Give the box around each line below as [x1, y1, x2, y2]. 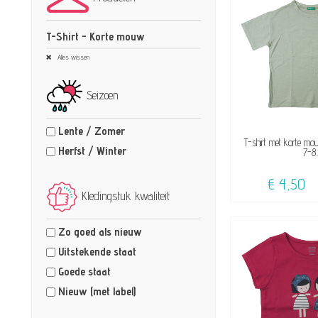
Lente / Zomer [57, 124, 125, 138]
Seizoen [86, 87, 119, 102]
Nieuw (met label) [57, 284, 136, 298]
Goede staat [57, 264, 111, 278]
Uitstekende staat [57, 244, 136, 258]
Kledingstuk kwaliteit [81, 188, 170, 203]
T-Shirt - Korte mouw [45, 29, 145, 43]
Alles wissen [55, 52, 89, 61]
